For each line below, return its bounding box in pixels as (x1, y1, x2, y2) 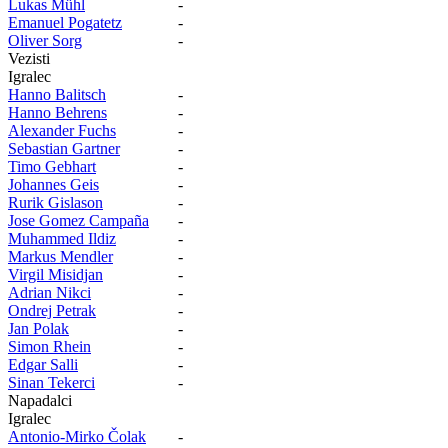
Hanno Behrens (8, 103, 107, 121)
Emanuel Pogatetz (8, 13, 122, 31)
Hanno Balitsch (8, 85, 106, 103)
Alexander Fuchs (8, 121, 116, 139)
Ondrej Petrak (8, 301, 96, 319)
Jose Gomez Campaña (8, 211, 149, 229)
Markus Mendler (8, 247, 113, 265)
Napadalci (8, 391, 72, 409)
